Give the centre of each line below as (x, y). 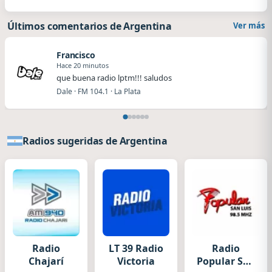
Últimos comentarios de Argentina (90, 26)
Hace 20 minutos (83, 65)
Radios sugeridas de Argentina (95, 141)
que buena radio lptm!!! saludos (114, 77)
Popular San (226, 261)
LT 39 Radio (136, 248)
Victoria (136, 261)
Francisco (76, 55)
